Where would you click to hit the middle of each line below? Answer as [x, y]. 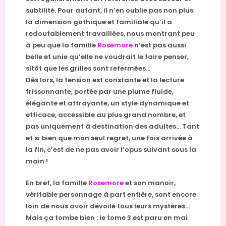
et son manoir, [150, 183]
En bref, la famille [57, 183]
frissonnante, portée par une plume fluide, [100, 92]
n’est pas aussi [160, 45]
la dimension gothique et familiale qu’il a [99, 22]
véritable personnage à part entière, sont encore [111, 195]
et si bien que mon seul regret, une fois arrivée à [109, 138]
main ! [37, 161]
